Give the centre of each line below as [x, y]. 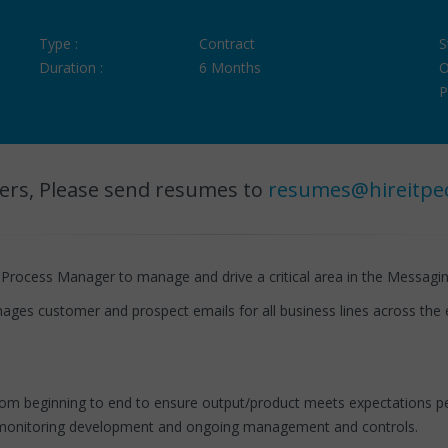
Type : [58, 43]
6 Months [229, 67]
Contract [226, 43]
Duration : [70, 67]
